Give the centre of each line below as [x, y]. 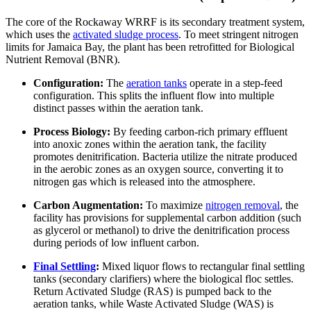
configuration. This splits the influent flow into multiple [154, 96]
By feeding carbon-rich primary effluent [199, 132]
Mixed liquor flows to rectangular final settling [202, 267]
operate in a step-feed [235, 83]
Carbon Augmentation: [88, 205]
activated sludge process [126, 35]
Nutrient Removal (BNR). [63, 60]
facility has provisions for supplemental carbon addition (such [167, 218]
